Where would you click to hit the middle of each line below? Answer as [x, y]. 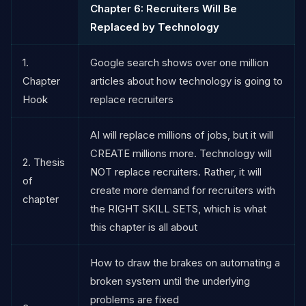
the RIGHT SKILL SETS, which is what [178, 208]
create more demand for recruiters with [183, 190]
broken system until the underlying [170, 281]
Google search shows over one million [179, 62]
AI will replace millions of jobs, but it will [182, 135]
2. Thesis [44, 162]
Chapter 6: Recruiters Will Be [164, 8]
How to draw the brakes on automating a [185, 262]
